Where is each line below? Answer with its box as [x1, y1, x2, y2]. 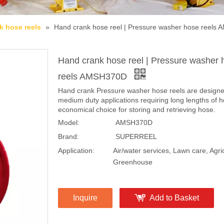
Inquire [73, 193, 97, 202]
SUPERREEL [115, 132, 157, 140]
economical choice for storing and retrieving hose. [58, 105, 215, 113]
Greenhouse [113, 157, 152, 166]
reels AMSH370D [58, 71, 129, 81]
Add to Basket [149, 193, 199, 202]
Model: [58, 118, 79, 126]
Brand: [58, 132, 79, 140]
